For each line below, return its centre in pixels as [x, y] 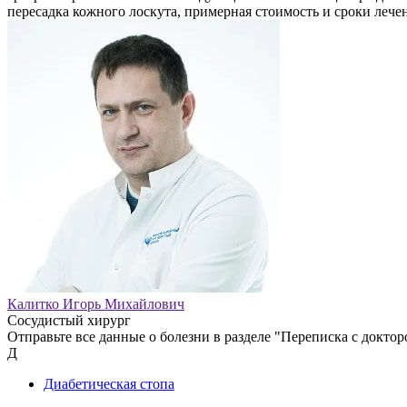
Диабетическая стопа [109, 383]
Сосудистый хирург [69, 320]
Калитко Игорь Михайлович [96, 303]
